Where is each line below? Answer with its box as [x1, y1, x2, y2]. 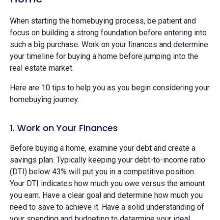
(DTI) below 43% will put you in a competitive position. [10, 166, 195, 176]
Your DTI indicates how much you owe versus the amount [10, 178, 205, 188]
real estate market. [10, 63, 74, 73]
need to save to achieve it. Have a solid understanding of [10, 202, 204, 212]
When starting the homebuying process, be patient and [10, 16, 196, 26]
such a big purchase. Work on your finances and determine [10, 39, 208, 49]
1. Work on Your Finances [10, 121, 118, 134]
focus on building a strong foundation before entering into [10, 27, 207, 37]
